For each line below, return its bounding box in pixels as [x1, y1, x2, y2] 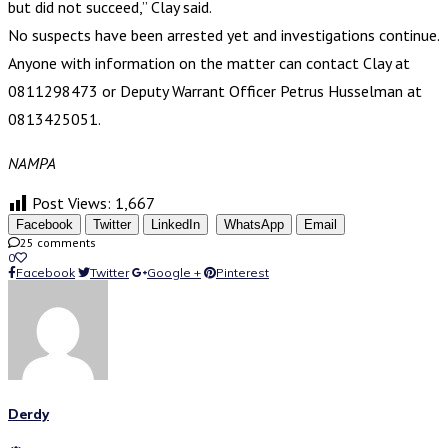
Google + [147, 264, 201, 280]
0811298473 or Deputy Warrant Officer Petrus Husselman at [8, 80, 422, 101]
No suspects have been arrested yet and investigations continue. [8, 24, 440, 45]
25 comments [20, 234, 96, 250]
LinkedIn [151, 216, 200, 232]
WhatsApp [224, 216, 284, 232]
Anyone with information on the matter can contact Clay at [8, 52, 410, 73]
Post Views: [32, 192, 111, 213]
